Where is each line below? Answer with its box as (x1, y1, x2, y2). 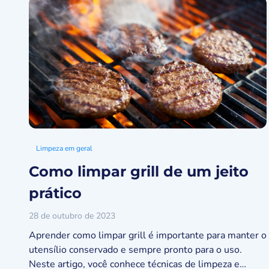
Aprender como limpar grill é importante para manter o (29, 229, 267, 242)
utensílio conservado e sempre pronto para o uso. (29, 243, 247, 256)
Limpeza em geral (36, 144, 92, 153)
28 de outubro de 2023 (29, 210, 115, 222)
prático (29, 184, 82, 202)
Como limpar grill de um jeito (29, 163, 249, 180)
